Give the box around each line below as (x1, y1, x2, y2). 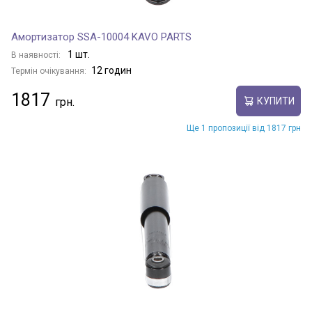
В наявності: (11, 50, 63, 60)
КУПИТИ (256, 95, 295, 107)
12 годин (91, 65, 132, 76)
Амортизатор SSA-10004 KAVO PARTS (11, 31, 192, 43)
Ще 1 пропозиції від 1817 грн (187, 123, 301, 133)
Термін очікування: (11, 66, 86, 76)
